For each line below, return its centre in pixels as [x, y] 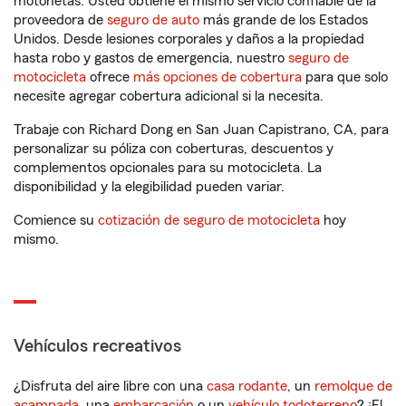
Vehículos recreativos [97, 347]
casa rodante [247, 387]
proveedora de [60, 20]
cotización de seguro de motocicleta [209, 221]
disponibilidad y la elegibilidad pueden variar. [149, 187]
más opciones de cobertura [217, 77]
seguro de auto [153, 20]
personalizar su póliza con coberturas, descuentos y [174, 149]
